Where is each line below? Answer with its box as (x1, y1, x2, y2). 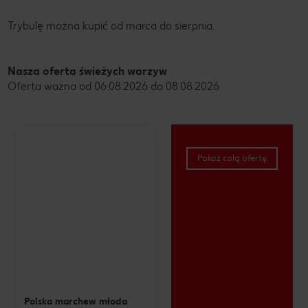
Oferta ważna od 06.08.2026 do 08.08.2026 (8, 79, 219, 93)
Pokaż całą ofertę (197, 153, 267, 164)
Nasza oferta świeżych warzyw (8, 64, 167, 78)
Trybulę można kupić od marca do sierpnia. (8, 19, 214, 32)
